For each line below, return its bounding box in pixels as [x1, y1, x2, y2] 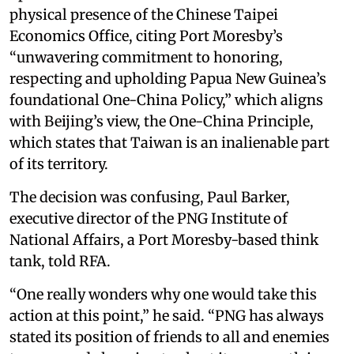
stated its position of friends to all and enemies [9, 327, 330, 346]
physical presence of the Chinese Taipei [9, 5, 278, 24]
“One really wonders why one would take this [9, 284, 317, 303]
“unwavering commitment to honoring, [9, 47, 283, 66]
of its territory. [9, 154, 108, 173]
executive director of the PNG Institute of [9, 209, 288, 228]
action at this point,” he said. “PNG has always [9, 306, 324, 325]
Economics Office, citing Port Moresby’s [9, 26, 283, 45]
